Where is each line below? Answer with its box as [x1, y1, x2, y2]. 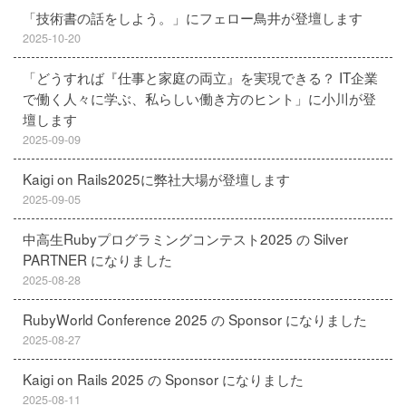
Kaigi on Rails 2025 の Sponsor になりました [23, 369, 304, 389]
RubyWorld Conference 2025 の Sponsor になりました [23, 309, 367, 329]
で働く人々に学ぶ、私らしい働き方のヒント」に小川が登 [23, 88, 376, 108]
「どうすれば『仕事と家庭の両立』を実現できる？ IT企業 [23, 67, 378, 87]
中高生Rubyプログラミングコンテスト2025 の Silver [23, 228, 348, 248]
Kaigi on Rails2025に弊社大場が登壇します [23, 169, 290, 188]
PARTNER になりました [23, 249, 172, 269]
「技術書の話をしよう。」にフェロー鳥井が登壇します [23, 7, 362, 27]
